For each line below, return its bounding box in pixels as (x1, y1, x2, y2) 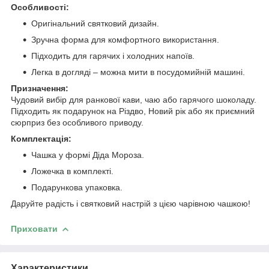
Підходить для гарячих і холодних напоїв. (31, 50, 195, 61)
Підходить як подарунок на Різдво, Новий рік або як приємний (11, 106, 255, 116)
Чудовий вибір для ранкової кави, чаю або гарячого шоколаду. (11, 94, 256, 104)
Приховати (11, 223, 58, 234)
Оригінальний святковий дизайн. (31, 18, 159, 28)
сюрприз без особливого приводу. (11, 117, 144, 127)
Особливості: (11, 2, 69, 12)
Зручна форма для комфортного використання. (31, 34, 219, 44)
